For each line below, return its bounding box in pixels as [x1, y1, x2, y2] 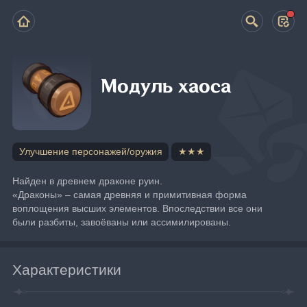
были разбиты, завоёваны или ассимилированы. [12, 216, 232, 228]
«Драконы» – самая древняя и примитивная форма [12, 188, 247, 200]
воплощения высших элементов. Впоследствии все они [12, 202, 263, 214]
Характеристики [12, 261, 122, 278]
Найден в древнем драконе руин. [12, 175, 163, 186]
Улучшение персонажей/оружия [19, 146, 162, 157]
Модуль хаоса [101, 76, 232, 98]
